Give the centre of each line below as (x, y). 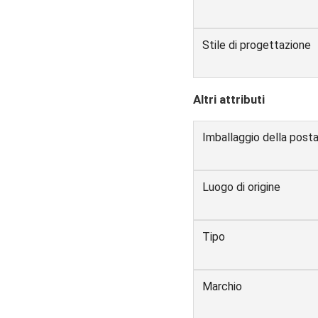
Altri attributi (229, 99)
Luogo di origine (241, 187)
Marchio (222, 286)
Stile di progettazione (257, 45)
